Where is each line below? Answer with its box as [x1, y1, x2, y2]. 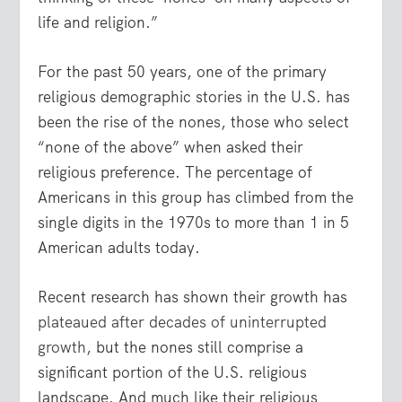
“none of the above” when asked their [38, 137, 304, 158]
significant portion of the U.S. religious [38, 363, 308, 383]
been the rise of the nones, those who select [38, 112, 350, 133]
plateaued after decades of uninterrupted [38, 312, 328, 333]
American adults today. [38, 238, 201, 258]
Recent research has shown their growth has [38, 287, 348, 308]
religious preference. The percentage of [38, 162, 313, 183]
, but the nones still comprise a [86, 337, 304, 358]
